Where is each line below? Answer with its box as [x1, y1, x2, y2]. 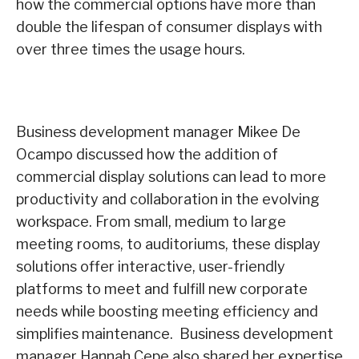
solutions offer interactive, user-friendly [16, 258, 285, 276]
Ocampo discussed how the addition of [16, 146, 278, 163]
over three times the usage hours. [16, 41, 245, 58]
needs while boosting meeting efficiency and [16, 303, 318, 321]
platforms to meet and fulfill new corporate [16, 280, 308, 298]
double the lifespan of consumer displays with [16, 18, 322, 36]
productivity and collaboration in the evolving [16, 191, 320, 208]
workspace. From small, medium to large [16, 213, 286, 231]
